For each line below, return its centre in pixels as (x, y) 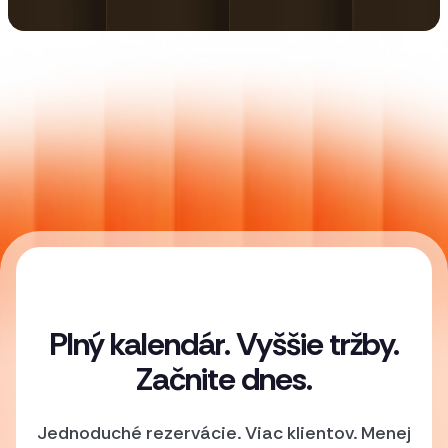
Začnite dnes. (224, 378)
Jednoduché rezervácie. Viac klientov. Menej (224, 432)
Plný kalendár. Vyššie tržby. (224, 343)
